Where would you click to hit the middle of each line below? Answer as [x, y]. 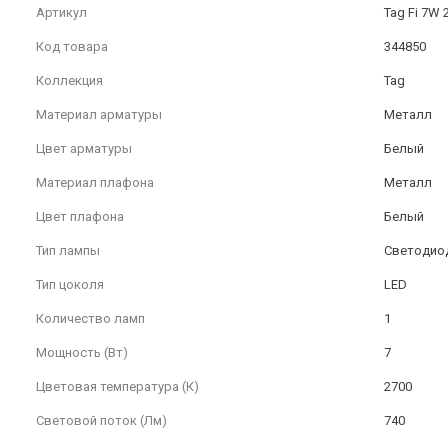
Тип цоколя [70, 285]
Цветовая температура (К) [117, 387]
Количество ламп [90, 319]
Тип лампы [68, 251]
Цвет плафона [80, 217]
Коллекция [69, 81]
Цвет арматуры [84, 149]
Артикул [61, 13]
